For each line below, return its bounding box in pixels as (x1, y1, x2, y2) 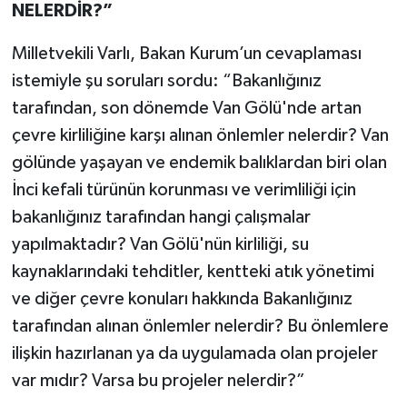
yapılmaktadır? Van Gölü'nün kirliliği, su (11, 234, 309, 253)
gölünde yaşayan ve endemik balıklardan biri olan (11, 153, 387, 172)
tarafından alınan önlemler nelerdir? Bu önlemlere (11, 316, 389, 335)
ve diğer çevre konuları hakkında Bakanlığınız (11, 289, 352, 308)
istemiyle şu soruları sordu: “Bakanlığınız (11, 71, 322, 90)
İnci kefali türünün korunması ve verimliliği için (11, 180, 356, 199)
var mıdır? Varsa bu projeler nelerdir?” (11, 371, 305, 390)
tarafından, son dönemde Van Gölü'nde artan (11, 98, 362, 117)
